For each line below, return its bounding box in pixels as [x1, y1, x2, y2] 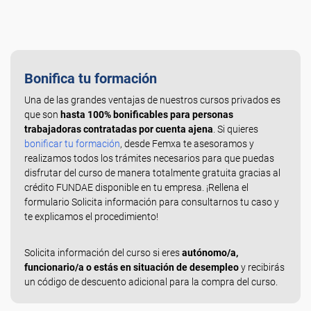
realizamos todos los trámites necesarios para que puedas [24, 153, 274, 164]
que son [24, 109, 60, 120]
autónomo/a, [182, 247, 238, 258]
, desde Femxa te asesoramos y [120, 138, 254, 149]
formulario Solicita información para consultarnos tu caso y [24, 196, 279, 208]
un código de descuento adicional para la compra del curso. [24, 276, 278, 287]
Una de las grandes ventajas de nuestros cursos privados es [24, 94, 280, 106]
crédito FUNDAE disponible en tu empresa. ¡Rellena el [24, 182, 249, 193]
